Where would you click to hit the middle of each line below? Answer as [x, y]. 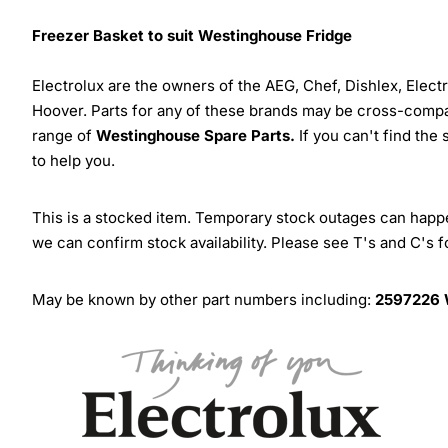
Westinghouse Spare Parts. [195, 136]
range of [64, 136]
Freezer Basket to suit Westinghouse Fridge [192, 36]
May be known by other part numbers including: [203, 300]
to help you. [73, 161]
